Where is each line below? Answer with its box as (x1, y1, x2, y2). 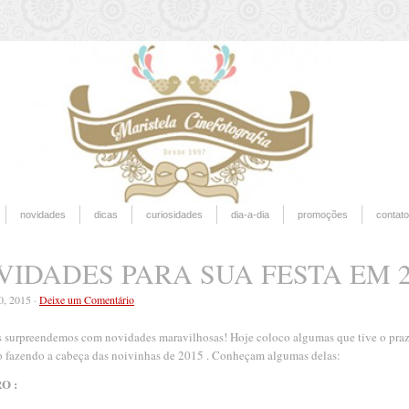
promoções (297, 209, 348, 220)
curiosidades (145, 209, 203, 220)
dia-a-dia (230, 209, 269, 220)
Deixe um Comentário (39, 292, 134, 307)
